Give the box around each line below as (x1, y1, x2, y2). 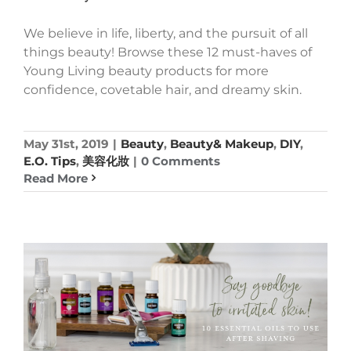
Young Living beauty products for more (24, 63, 269, 78)
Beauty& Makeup (170, 136, 273, 151)
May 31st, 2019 (24, 136, 109, 151)
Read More (24, 170, 88, 186)
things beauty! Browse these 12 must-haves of (24, 44, 312, 60)
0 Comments (141, 153, 220, 168)
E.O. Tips (24, 153, 76, 168)
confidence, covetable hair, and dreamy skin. (24, 81, 302, 97)
